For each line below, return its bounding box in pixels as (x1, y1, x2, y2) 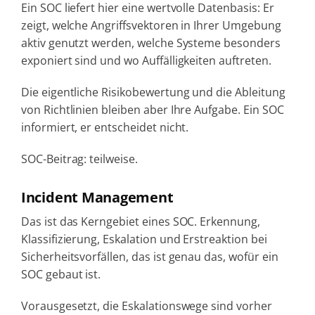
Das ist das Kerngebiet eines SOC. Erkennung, (20, 213, 260, 229)
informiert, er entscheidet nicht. (20, 119, 189, 135)
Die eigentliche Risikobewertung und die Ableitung (20, 84, 285, 100)
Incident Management (20, 187, 174, 207)
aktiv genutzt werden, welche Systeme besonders (20, 34, 281, 51)
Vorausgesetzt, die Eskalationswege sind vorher (20, 297, 272, 314)
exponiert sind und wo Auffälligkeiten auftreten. (20, 52, 271, 68)
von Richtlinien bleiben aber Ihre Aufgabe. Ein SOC (20, 101, 284, 117)
